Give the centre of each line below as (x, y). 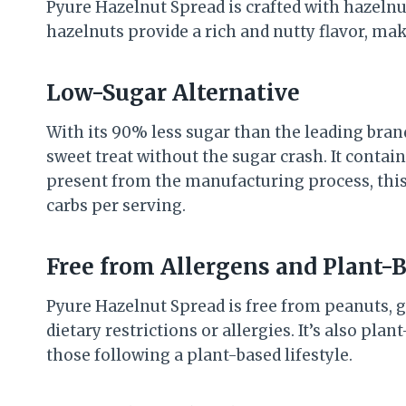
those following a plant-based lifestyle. (199, 355)
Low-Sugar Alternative (173, 93)
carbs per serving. (116, 206)
